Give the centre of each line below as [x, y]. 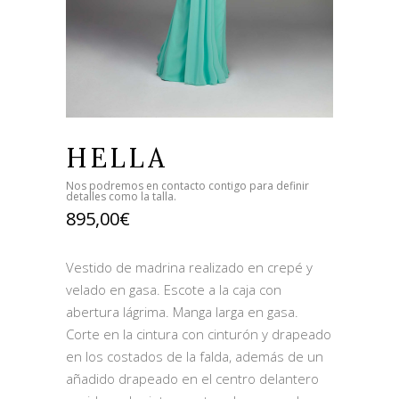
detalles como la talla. [121, 196]
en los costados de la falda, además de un [195, 356]
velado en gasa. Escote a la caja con [174, 289]
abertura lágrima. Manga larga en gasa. [182, 312]
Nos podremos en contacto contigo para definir [187, 186]
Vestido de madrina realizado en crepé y [189, 267]
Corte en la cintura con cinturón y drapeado [199, 334]
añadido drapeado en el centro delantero [192, 379]
